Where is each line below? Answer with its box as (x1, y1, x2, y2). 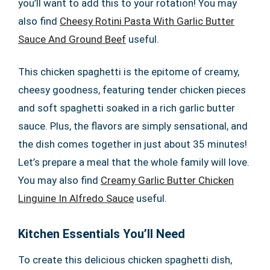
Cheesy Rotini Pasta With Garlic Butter (60, 15, 234, 27)
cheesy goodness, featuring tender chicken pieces (18, 84, 246, 96)
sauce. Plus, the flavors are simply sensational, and (18, 120, 248, 132)
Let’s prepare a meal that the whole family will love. (18, 156, 250, 168)
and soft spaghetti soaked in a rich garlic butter (18, 102, 235, 114)
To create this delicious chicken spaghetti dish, (18, 254, 232, 266)
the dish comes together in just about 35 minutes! (18, 138, 247, 150)
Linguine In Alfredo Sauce (18, 192, 134, 204)
